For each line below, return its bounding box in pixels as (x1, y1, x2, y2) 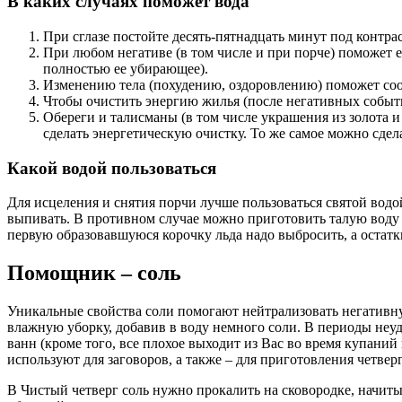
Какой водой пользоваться (7, 158, 216, 178)
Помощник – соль (7, 261, 181, 285)
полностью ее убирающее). (43, 61, 208, 76)
